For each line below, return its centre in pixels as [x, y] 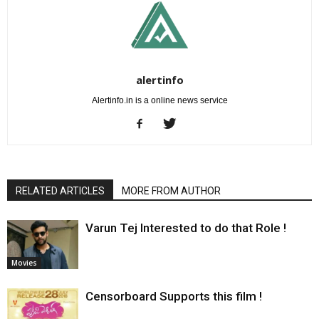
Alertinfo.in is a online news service [159, 100]
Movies [24, 262]
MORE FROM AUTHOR [171, 191]
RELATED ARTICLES [60, 191]
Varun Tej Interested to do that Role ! [186, 228]
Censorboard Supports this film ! [174, 296]
